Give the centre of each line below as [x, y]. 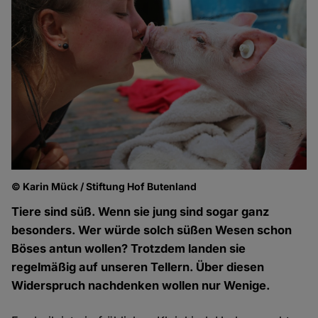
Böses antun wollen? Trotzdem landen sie [129, 249]
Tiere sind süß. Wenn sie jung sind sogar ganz [141, 212]
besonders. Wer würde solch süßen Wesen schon [152, 230]
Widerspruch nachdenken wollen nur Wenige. [141, 286]
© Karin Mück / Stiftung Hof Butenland [104, 187]
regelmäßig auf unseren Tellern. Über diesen [138, 267]
